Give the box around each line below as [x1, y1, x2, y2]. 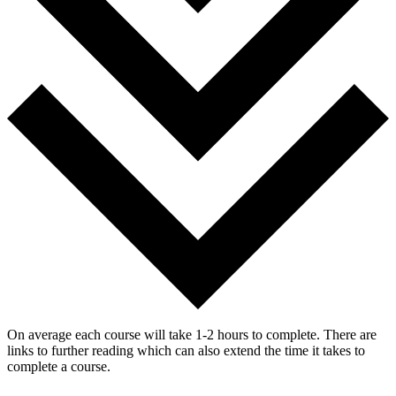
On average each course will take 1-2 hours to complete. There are [7, 327, 377, 343]
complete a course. [7, 359, 110, 375]
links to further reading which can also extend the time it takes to [7, 343, 365, 359]
